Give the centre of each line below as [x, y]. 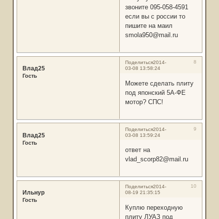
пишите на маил [149, 26]
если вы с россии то [155, 17]
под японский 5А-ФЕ [155, 92]
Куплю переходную [154, 207]
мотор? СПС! [144, 102]
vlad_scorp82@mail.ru [156, 159]
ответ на [137, 150]
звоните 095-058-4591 [156, 7]
